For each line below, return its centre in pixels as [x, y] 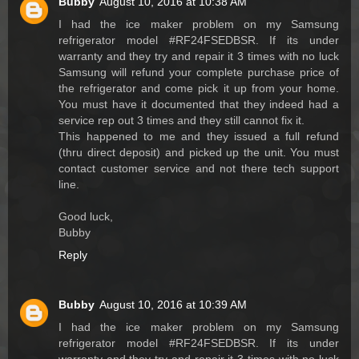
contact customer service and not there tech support [199, 169]
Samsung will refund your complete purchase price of [199, 73]
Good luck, [86, 217]
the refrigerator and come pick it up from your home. [199, 89]
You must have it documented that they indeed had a [199, 105]
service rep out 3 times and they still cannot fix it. [182, 121]
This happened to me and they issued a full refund [199, 137]
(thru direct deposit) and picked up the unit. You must [199, 153]
